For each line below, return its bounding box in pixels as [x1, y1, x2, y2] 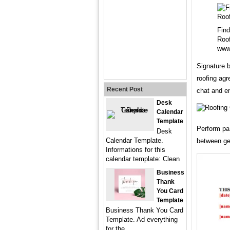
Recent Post [107, 86, 143, 93]
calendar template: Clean [106, 155, 180, 163]
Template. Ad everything [106, 216, 178, 223]
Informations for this [106, 146, 165, 154]
